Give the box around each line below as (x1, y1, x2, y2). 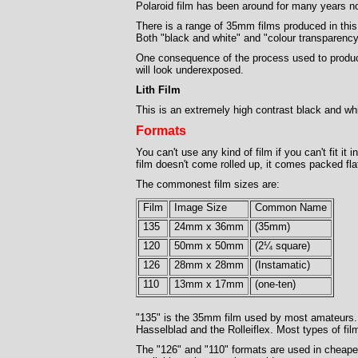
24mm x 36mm (174, 221, 244, 233)
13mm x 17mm (174, 278, 244, 290)
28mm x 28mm (174, 259, 244, 271)
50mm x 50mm (174, 240, 244, 252)
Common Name (255, 201, 327, 213)
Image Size (174, 201, 227, 213)
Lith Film (136, 84, 181, 96)
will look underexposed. (136, 64, 244, 76)
